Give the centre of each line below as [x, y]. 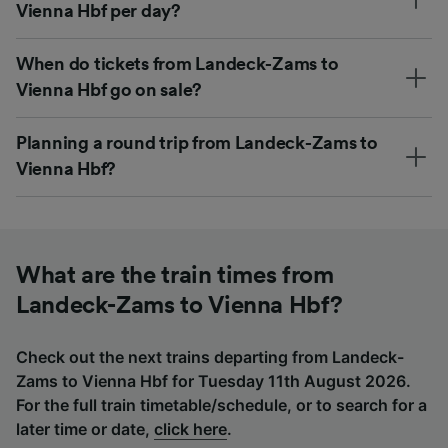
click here [190, 428]
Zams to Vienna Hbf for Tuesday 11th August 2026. [213, 380]
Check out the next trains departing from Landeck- [210, 356]
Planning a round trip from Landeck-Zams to [197, 142]
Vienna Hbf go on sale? [109, 89]
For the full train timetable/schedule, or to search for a [221, 404]
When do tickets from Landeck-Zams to [177, 63]
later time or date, [85, 428]
